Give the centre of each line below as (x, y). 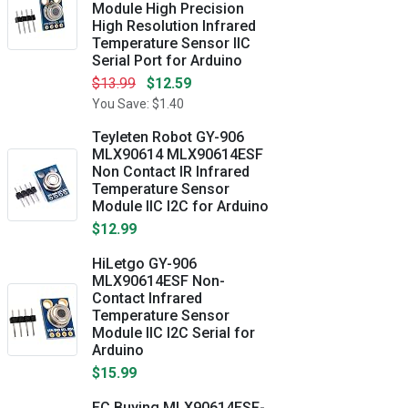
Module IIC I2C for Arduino (180, 206)
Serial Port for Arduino (167, 61)
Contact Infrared (147, 298)
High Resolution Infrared (174, 26)
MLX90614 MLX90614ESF (178, 154)
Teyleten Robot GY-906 (168, 137)
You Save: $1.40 (138, 104)
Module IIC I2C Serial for (173, 333)
